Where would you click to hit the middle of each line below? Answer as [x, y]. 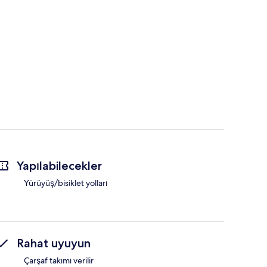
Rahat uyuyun [54, 243]
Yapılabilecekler [59, 166]
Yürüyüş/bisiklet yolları [66, 183]
